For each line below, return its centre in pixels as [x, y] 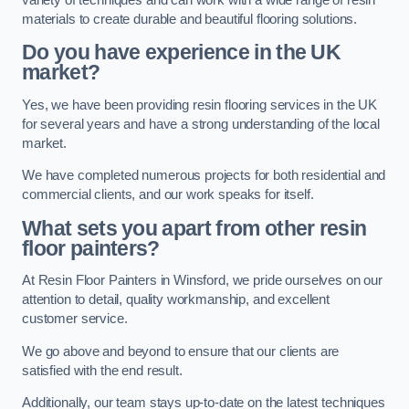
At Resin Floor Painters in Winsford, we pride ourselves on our [202, 281]
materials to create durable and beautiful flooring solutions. [190, 19]
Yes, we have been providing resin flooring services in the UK [200, 105]
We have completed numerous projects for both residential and [204, 176]
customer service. [75, 319]
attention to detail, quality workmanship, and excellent [176, 300]
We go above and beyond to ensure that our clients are [181, 351]
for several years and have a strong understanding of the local [201, 124]
